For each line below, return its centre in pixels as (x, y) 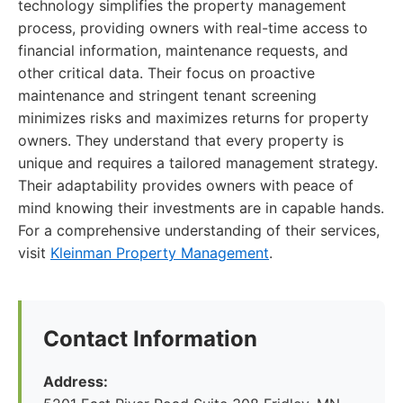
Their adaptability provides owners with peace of (186, 185)
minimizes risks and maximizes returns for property (193, 118)
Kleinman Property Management (160, 253)
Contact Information (150, 339)
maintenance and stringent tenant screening (167, 95)
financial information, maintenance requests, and (183, 50)
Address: (76, 381)
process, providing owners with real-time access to (193, 28)
